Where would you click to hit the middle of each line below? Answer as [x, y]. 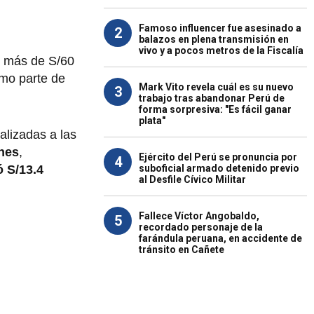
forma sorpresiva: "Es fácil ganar [215, 109]
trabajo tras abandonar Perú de [212, 98]
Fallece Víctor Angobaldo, [199, 216]
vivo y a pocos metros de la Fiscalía [221, 50]
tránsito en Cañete [182, 250]
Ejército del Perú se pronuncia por [218, 157]
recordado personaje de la [201, 227]
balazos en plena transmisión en [214, 39]
